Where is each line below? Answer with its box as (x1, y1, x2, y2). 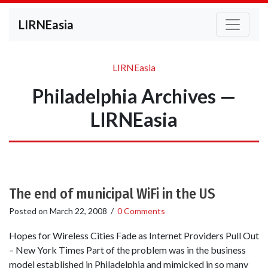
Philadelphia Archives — (32, 84, 236, 108)
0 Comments (117, 206, 165, 216)
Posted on (9, 206, 50, 216)
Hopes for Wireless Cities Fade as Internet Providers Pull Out (9, 230, 259, 242)
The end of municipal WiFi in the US (9, 185, 215, 202)
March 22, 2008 (50, 206, 107, 216)
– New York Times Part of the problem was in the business (9, 244, 246, 256)
